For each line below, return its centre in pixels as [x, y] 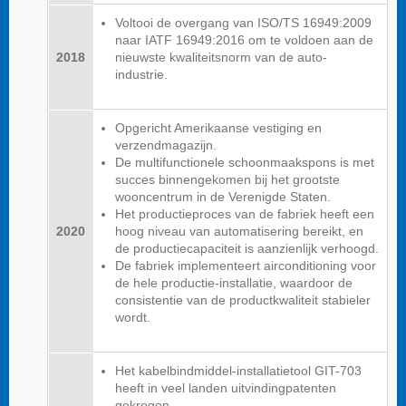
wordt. [133, 317]
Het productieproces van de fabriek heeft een [245, 214]
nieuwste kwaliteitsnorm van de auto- [221, 57]
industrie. [141, 74]
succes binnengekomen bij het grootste [227, 179]
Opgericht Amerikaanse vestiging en [218, 128]
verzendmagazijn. [166, 145]
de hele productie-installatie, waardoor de [234, 283]
